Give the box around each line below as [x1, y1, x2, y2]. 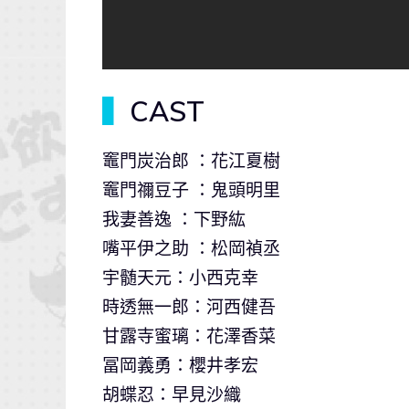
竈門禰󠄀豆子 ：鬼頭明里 [102, 179, 280, 202]
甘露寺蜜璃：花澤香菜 [102, 325, 276, 348]
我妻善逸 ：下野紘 [102, 208, 246, 231]
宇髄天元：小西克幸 [102, 267, 258, 289]
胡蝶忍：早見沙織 [102, 383, 241, 406]
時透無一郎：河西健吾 [102, 296, 276, 319]
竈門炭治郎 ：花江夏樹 [102, 150, 280, 173]
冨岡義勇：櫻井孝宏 [102, 354, 258, 377]
